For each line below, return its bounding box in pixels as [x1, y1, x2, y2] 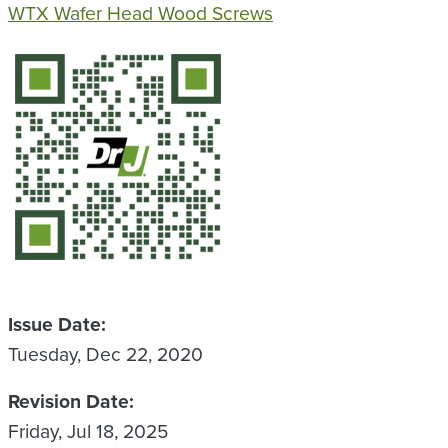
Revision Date [8, 387, 129, 415]
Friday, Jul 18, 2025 [8, 417, 168, 444]
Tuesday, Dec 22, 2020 [8, 339, 203, 367]
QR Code [7, 45, 78, 71]
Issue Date [8, 309, 101, 338]
